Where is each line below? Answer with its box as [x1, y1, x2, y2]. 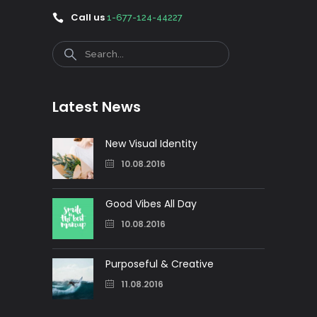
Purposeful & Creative [105, 257, 214, 272]
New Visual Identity [105, 137, 197, 151]
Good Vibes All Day [105, 197, 197, 212]
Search [52, 40, 88, 55]
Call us [69, 11, 105, 25]
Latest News [52, 97, 141, 117]
